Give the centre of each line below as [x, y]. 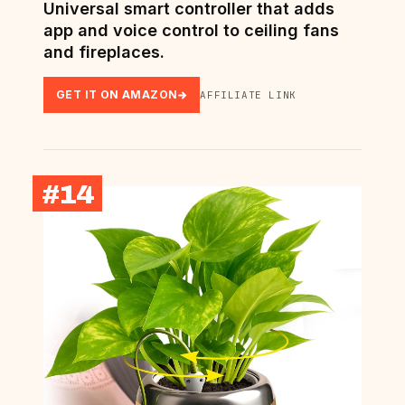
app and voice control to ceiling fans [191, 31]
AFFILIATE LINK [248, 95]
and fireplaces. [104, 52]
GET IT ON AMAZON [117, 95]
